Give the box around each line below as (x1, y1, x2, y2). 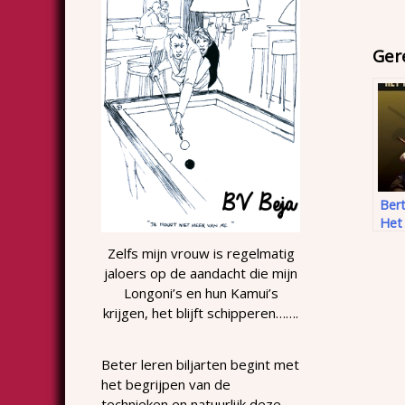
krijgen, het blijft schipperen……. (103, 303, 298, 322)
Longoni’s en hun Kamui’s (123, 283, 278, 302)
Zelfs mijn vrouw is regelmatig (107, 243, 295, 262)
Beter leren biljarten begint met (101, 354, 299, 373)
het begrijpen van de (101, 374, 231, 393)
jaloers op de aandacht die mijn (104, 263, 297, 282)
